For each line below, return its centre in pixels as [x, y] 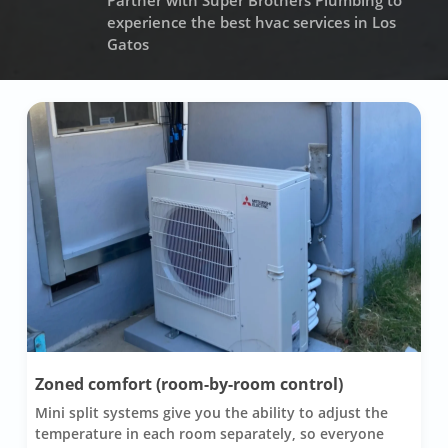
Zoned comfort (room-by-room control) [188, 383]
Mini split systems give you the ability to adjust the [211, 412]
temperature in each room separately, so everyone [209, 433]
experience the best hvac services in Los [251, 22]
